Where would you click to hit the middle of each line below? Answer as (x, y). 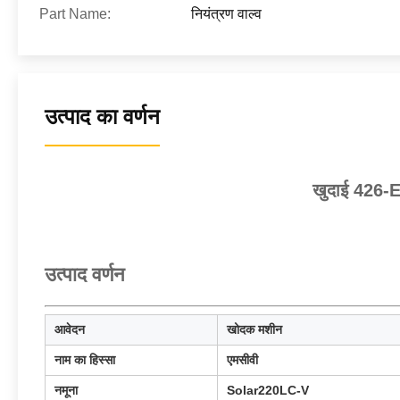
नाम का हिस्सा (85, 360)
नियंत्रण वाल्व (226, 14)
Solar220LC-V (268, 390)
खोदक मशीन (254, 329)
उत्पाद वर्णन (85, 275)
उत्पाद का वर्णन (102, 117)
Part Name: (75, 14)
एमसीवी (242, 360)
